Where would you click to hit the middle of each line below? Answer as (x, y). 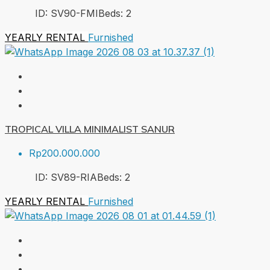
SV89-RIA (74, 177)
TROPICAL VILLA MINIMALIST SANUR (90, 129)
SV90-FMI (74, 14)
